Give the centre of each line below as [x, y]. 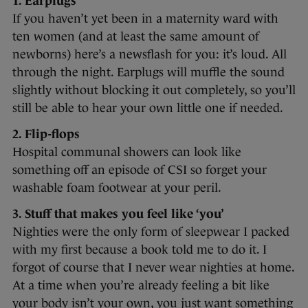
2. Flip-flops [46, 134]
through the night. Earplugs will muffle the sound [148, 73]
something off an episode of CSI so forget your [140, 170]
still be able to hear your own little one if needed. [148, 108]
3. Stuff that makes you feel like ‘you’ [118, 214]
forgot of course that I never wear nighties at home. [153, 268]
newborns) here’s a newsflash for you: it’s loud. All [150, 55]
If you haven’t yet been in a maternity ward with [145, 19]
